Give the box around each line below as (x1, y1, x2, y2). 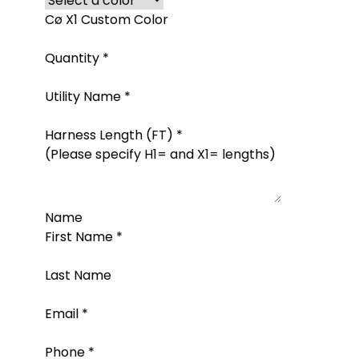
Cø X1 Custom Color (45, 10, 168, 29)
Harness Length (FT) (45, 126, 176, 144)
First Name (45, 228, 116, 246)
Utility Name (45, 87, 124, 106)
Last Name (45, 266, 111, 284)
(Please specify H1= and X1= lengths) (45, 145, 276, 163)
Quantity (45, 49, 103, 67)
